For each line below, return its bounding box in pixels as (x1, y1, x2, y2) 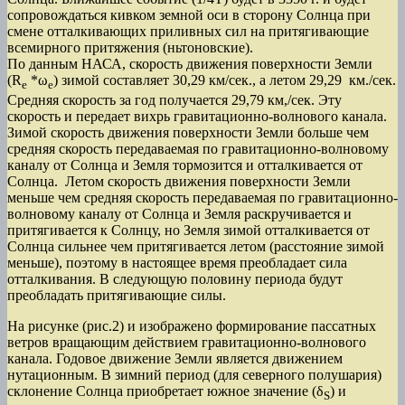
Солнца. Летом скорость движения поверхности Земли (7, 174, 351, 190)
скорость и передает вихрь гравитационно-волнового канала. (7, 108, 387, 125)
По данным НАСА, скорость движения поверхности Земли (7, 55, 372, 71)
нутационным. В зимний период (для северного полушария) (7, 367, 381, 383)
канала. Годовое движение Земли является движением (7, 351, 343, 367)
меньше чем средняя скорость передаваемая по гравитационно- (7, 190, 398, 206)
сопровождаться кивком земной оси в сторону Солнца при (7, 6, 371, 23)
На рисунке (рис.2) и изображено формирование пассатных (7, 318, 376, 334)
